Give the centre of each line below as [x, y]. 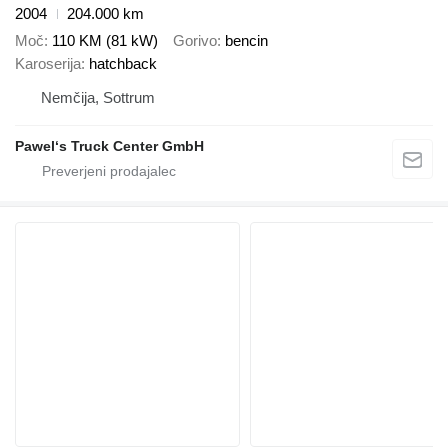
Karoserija [48, 63]
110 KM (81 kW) [105, 40]
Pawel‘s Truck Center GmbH [109, 145]
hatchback [123, 63]
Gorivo [195, 40]
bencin [246, 40]
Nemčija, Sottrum [98, 97]
